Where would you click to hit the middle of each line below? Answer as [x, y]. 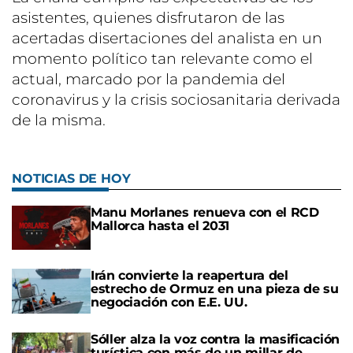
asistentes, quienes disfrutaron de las [148, 18]
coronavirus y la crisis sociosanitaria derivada [176, 100]
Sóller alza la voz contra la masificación [215, 339]
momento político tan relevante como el [162, 59]
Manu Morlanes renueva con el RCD [205, 213]
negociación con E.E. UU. [169, 303]
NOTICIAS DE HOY [71, 179]
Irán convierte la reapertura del [190, 276]
